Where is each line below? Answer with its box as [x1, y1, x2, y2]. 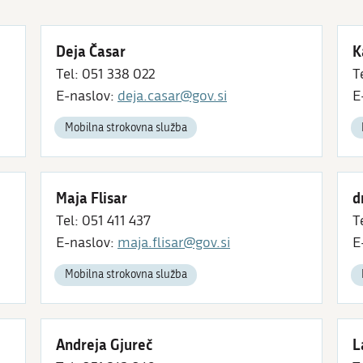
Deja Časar [56, 40, 126, 62]
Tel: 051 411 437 [56, 211, 151, 229]
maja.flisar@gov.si [117, 233, 230, 251]
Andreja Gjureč [56, 334, 153, 356]
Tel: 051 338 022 [56, 65, 155, 83]
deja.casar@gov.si [117, 87, 227, 105]
